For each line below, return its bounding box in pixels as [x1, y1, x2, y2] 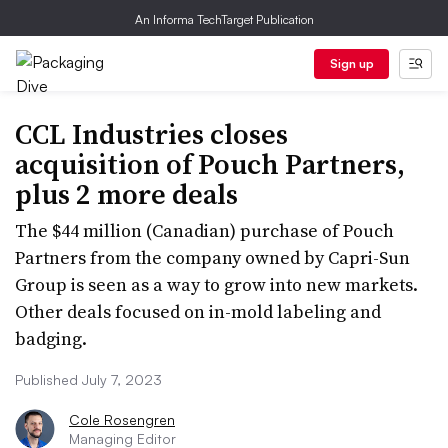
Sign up [329, 56, 374, 71]
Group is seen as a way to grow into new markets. [15, 272, 418, 297]
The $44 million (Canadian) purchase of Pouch [15, 218, 394, 243]
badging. [15, 326, 87, 351]
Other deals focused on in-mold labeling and [15, 299, 381, 324]
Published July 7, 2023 [15, 371, 162, 388]
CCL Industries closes [15, 115, 288, 153]
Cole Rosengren [69, 411, 175, 428]
